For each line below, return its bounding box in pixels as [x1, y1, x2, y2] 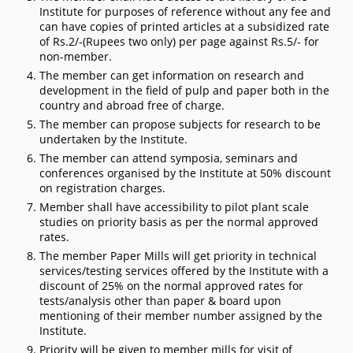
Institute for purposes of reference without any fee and [39, 4, 331, 20]
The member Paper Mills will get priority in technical [39, 248, 317, 264]
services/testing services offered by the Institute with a [39, 263, 329, 279]
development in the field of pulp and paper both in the [39, 83, 329, 98]
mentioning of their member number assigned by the [39, 308, 322, 324]
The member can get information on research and [39, 68, 304, 84]
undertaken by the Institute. [39, 132, 188, 147]
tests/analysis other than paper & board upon [39, 293, 281, 309]
